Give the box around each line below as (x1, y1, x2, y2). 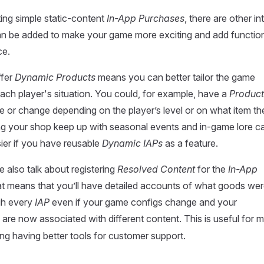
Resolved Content (117, 163, 195, 175)
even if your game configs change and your (49, 196, 237, 208)
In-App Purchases (107, 12, 184, 24)
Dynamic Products (15, 71, 95, 83)
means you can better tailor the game (95, 71, 255, 83)
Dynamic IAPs (102, 137, 163, 149)
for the (195, 163, 228, 175)
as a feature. (163, 137, 218, 149)
